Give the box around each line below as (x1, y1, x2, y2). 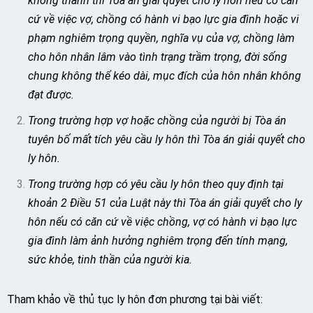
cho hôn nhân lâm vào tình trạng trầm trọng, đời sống (28, 50, 287, 64)
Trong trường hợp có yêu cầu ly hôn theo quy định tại (28, 177, 284, 191)
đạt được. (28, 88, 74, 101)
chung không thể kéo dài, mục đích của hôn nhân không (28, 69, 301, 82)
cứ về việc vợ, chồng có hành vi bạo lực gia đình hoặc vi (28, 13, 299, 26)
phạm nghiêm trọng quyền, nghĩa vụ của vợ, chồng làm (28, 31, 295, 45)
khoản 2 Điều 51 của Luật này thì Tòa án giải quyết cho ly (28, 196, 302, 210)
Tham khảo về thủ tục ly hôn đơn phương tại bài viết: (7, 293, 263, 306)
